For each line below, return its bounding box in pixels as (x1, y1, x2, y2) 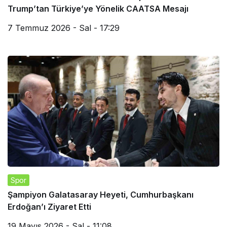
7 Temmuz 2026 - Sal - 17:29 (8, 23, 120, 33)
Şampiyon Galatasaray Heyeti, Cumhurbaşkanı (8, 189, 194, 200)
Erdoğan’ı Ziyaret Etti (8, 201, 91, 212)
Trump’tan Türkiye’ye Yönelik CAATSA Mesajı (8, 4, 188, 14)
